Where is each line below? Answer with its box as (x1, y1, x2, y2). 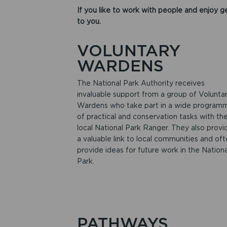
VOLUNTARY (77, 42, 180, 59)
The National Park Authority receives (77, 79, 205, 87)
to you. (77, 17, 101, 25)
